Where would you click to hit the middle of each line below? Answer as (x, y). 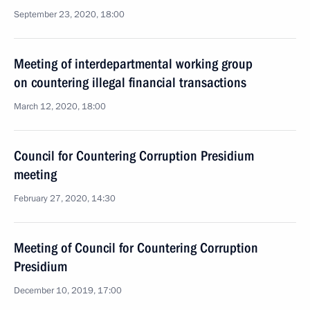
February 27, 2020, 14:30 (65, 199)
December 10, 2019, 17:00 (68, 291)
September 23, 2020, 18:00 (69, 15)
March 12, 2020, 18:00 (60, 107)
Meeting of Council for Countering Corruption (136, 248)
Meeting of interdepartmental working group (133, 64)
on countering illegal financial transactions (130, 82)
